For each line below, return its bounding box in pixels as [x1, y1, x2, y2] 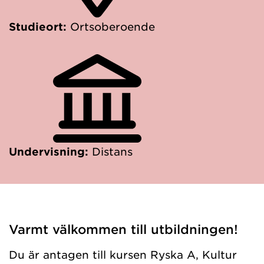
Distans [92, 145, 133, 158]
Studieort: [9, 20, 70, 33]
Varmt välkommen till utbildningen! [9, 222, 238, 236]
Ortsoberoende [70, 20, 155, 33]
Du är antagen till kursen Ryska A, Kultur [9, 248, 237, 261]
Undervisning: [9, 145, 92, 158]
